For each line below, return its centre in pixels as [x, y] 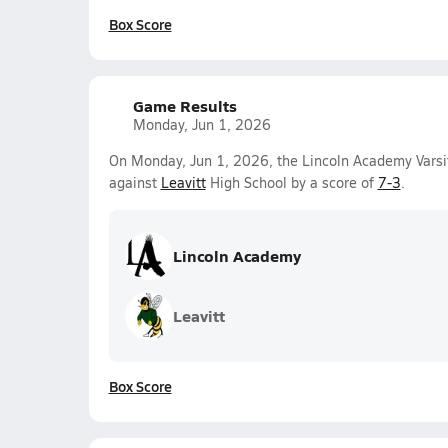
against [134, 182]
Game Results [184, 105]
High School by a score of [291, 182]
